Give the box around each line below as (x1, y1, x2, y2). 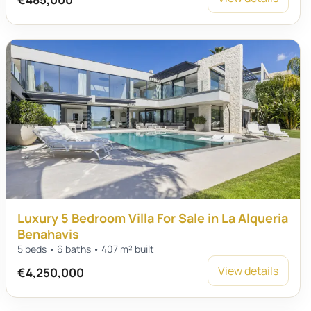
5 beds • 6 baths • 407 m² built (17, 242, 155, 255)
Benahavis (17, 226, 80, 242)
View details (217, 263, 278, 278)
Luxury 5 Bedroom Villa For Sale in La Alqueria (17, 210, 289, 226)
